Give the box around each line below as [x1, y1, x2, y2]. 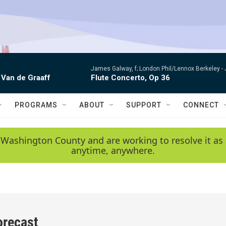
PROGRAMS [15, 101, 58, 109]
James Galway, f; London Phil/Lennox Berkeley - [91, 65, 224, 72]
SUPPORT [126, 101, 161, 109]
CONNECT [183, 101, 219, 109]
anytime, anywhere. [71, 144, 155, 156]
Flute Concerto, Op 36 [91, 73, 170, 82]
